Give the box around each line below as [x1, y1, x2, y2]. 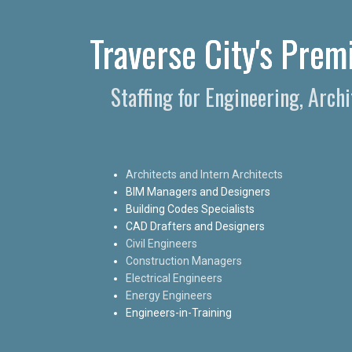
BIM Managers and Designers [126, 185, 270, 198]
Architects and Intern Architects [126, 167, 283, 181]
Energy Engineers [126, 288, 212, 302]
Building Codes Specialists [126, 202, 255, 215]
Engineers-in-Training [126, 306, 232, 319]
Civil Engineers [126, 236, 197, 250]
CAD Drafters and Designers [126, 219, 265, 233]
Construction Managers [126, 254, 242, 267]
